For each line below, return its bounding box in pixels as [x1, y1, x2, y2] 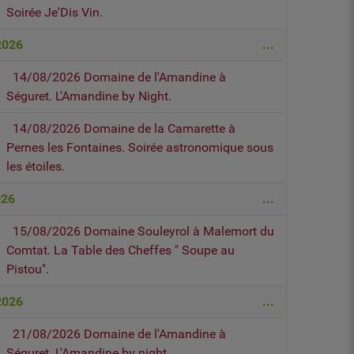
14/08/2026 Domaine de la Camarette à [13, 121, 236, 137]
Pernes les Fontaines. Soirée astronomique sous [6, 140, 274, 156]
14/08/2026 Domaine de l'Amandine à [13, 70, 227, 85]
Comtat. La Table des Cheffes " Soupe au [6, 243, 235, 258]
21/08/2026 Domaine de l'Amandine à [13, 326, 227, 342]
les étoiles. [6, 159, 66, 175]
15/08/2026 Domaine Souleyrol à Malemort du [13, 224, 275, 239]
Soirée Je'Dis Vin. [6, 5, 104, 21]
